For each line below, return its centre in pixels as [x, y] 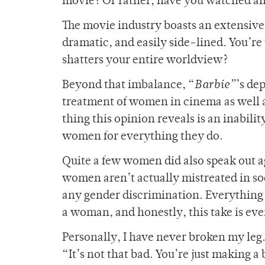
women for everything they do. [143, 137]
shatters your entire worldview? [146, 61]
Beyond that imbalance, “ [128, 86]
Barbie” [215, 86]
